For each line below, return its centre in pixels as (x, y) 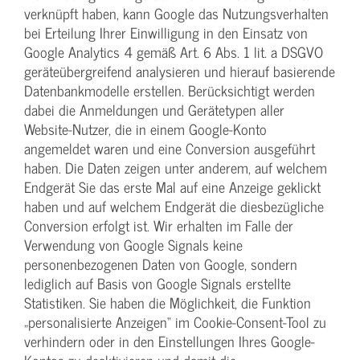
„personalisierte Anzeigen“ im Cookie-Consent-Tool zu (175, 321)
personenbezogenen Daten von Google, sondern (161, 264)
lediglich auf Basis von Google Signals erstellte (157, 283)
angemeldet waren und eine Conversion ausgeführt (170, 148)
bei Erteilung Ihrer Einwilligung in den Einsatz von (166, 32)
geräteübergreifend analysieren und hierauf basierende (180, 71)
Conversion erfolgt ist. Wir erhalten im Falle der (159, 225)
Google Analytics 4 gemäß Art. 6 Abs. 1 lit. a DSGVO (174, 51)
